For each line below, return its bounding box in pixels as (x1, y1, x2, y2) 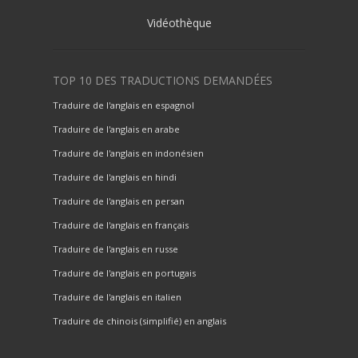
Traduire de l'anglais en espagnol (53, 99, 194, 112)
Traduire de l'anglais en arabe (53, 123, 180, 136)
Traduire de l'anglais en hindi (53, 171, 177, 184)
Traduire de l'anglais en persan (53, 195, 185, 208)
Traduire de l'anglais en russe (53, 243, 178, 256)
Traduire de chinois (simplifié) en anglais (53, 315, 226, 328)
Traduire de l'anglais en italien (53, 291, 181, 304)
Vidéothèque (146, 15, 212, 31)
